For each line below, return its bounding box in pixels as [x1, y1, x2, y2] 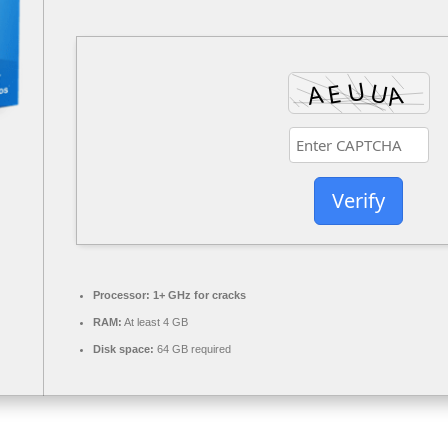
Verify [332, 186, 385, 214]
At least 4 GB [122, 316, 188, 329]
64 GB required [154, 343, 231, 356]
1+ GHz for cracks [150, 289, 246, 302]
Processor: [93, 289, 150, 302]
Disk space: [93, 343, 154, 356]
